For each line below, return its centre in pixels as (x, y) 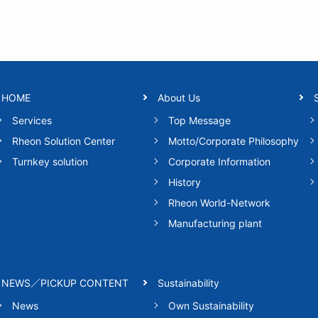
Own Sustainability (212, 305)
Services (32, 120)
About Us (179, 97)
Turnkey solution (50, 161)
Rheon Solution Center (64, 141)
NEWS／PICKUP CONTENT (65, 283)
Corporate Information (220, 161)
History (185, 182)
